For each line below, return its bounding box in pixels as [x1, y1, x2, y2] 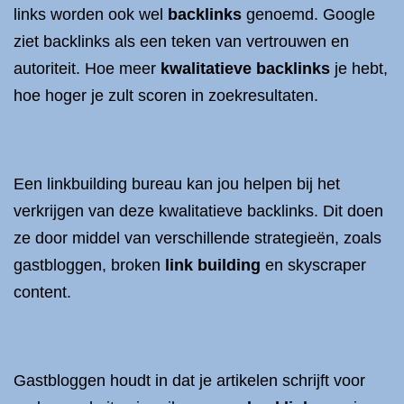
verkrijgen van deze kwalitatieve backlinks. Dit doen [14, 202, 383, 220]
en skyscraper [261, 256, 366, 274]
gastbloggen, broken [14, 256, 165, 274]
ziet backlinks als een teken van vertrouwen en [14, 32, 349, 50]
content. [14, 283, 71, 301]
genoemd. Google [242, 5, 375, 23]
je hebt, [330, 60, 388, 78]
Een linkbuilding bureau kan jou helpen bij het [14, 175, 340, 193]
